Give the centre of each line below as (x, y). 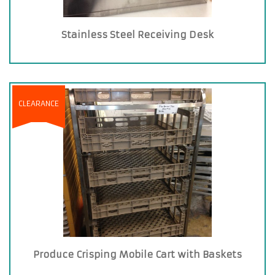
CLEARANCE (39, 103)
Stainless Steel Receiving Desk (137, 35)
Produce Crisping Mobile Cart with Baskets (137, 254)
